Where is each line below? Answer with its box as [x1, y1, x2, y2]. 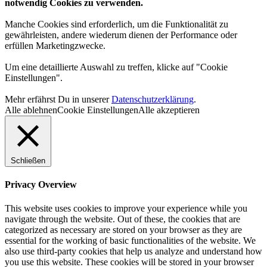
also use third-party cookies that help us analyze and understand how [5, 246, 262, 256]
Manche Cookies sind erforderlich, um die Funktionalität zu [5, 19, 228, 30]
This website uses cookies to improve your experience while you [5, 203, 247, 213]
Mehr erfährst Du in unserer [5, 94, 111, 105]
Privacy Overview [5, 179, 77, 190]
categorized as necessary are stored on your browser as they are [5, 224, 242, 235]
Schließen [11, 156, 45, 166]
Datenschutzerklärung [111, 94, 194, 105]
